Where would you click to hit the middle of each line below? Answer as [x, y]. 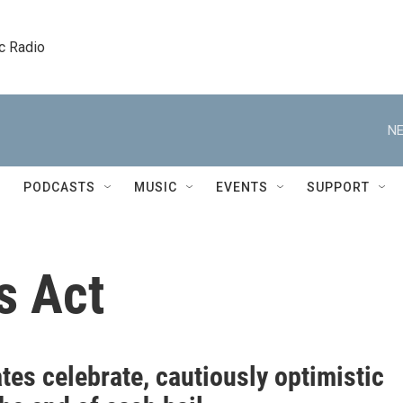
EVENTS [242, 187]
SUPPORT [338, 187]
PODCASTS [59, 187]
